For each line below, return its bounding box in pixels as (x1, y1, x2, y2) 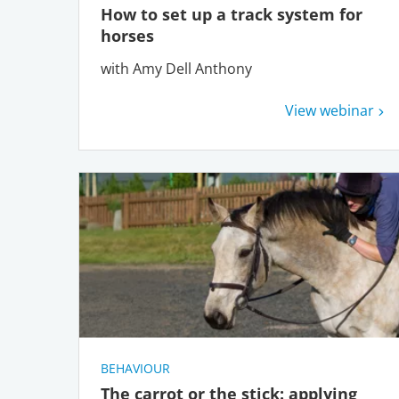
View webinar (285, 101, 375, 121)
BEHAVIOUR (101, 360, 170, 378)
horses (101, 25, 159, 47)
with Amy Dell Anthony (101, 59, 252, 79)
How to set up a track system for (101, 4, 362, 26)
